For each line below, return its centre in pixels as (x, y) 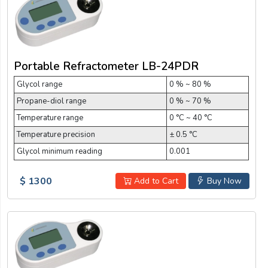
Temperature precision (56, 134)
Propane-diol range (51, 101)
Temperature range (50, 118)
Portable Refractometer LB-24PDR (106, 66)
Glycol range (39, 84)
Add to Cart (155, 181)
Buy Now (223, 181)
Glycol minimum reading (60, 151)
